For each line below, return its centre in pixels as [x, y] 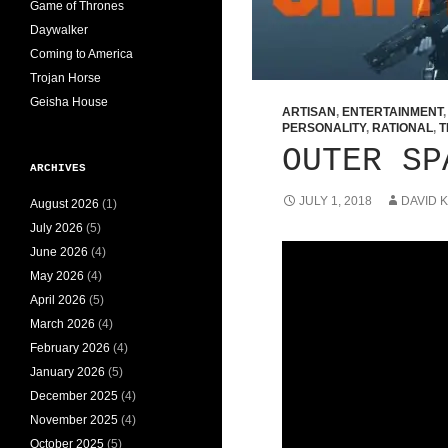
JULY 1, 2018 [335, 201]
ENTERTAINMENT [392, 112]
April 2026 [58, 299]
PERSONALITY [323, 128]
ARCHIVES [58, 167]
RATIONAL [402, 128]
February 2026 [70, 347]
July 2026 [56, 227]
